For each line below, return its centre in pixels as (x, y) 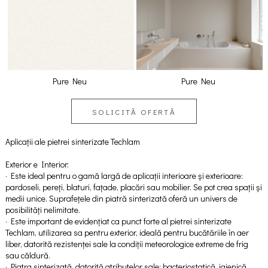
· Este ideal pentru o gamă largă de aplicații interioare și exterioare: (124, 175)
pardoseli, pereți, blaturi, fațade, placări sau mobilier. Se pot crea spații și (133, 187)
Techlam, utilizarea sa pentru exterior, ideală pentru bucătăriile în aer (127, 232)
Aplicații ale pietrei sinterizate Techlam (72, 141)
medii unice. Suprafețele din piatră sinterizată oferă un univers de (121, 198)
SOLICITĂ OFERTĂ (134, 111)
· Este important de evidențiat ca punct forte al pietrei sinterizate (118, 221)
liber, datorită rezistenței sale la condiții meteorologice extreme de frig (127, 243)
